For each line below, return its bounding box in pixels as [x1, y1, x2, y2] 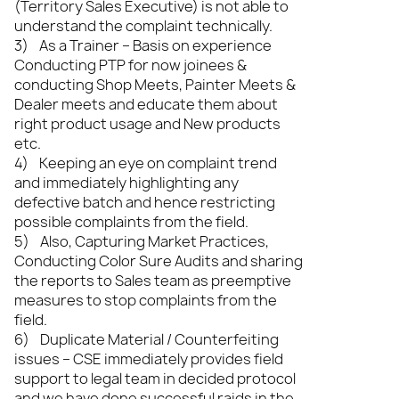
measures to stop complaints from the [14, 290, 277, 310]
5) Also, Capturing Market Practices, [14, 232, 269, 251]
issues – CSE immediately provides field [14, 349, 283, 369]
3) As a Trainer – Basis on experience [14, 36, 272, 55]
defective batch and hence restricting [14, 192, 275, 212]
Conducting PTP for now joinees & [14, 55, 247, 75]
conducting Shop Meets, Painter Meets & [14, 75, 296, 94]
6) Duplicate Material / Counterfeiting [14, 330, 279, 349]
